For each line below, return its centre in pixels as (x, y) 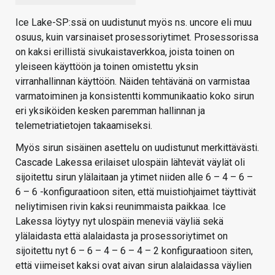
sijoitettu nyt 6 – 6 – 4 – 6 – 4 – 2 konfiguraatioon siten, (134, 251)
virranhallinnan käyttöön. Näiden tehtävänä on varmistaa (133, 82)
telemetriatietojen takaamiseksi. (84, 126)
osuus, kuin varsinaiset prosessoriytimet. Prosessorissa (137, 37)
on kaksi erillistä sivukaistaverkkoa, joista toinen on (125, 52)
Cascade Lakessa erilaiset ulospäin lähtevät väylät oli (130, 163)
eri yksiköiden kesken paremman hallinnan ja (110, 111)
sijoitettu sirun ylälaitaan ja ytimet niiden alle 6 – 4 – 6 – (134, 177)
